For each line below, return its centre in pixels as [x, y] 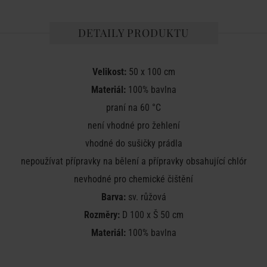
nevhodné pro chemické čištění [133, 179]
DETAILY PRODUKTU [133, 33]
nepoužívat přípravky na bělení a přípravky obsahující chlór [133, 161]
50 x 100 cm [150, 72]
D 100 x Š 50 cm [151, 215]
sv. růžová [146, 197]
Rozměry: [102, 215]
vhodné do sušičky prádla [133, 143]
